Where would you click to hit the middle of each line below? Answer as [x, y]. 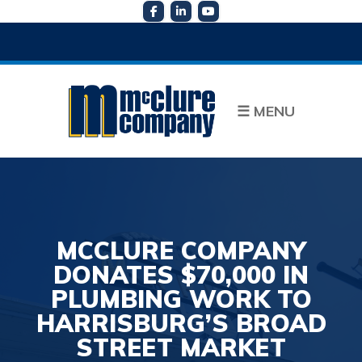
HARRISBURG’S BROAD [181, 324]
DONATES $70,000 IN [181, 275]
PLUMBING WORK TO [181, 299]
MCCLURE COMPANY [181, 251]
